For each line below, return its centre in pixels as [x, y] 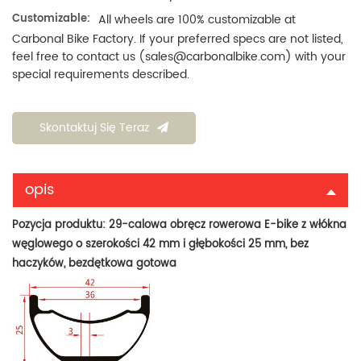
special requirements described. [101, 74]
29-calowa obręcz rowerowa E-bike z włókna [228, 225]
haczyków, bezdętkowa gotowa [94, 263]
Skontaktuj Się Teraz [94, 127]
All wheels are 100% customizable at [197, 20]
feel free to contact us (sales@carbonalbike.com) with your [179, 56]
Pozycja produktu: [60, 225]
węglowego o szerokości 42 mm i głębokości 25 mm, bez [160, 244]
